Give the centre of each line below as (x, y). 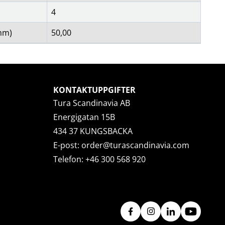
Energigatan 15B (84, 117)
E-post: (67, 145)
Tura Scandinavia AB (92, 103)
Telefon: (69, 159)
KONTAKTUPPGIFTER (94, 90)
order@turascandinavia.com (135, 145)
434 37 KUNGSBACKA (93, 131)
